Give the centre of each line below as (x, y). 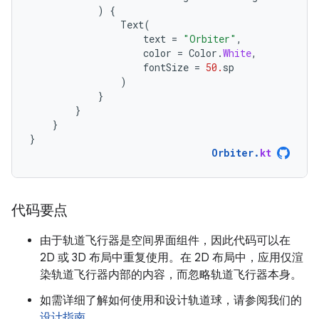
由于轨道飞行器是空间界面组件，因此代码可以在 (165, 240)
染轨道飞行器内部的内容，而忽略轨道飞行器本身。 (171, 274)
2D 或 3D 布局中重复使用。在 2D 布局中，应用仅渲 (172, 257)
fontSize (166, 67)
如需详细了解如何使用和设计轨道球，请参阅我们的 (171, 300)
